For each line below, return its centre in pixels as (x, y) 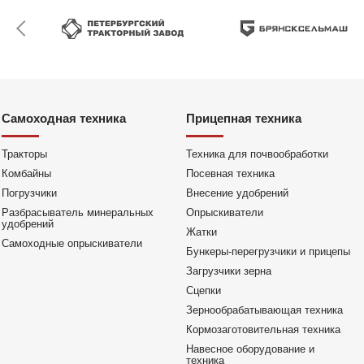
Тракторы (24, 154)
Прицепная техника (243, 118)
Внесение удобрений (237, 193)
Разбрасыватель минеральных (78, 212)
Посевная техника (230, 173)
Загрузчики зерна (228, 271)
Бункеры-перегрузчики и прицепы (268, 251)
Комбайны (26, 173)
